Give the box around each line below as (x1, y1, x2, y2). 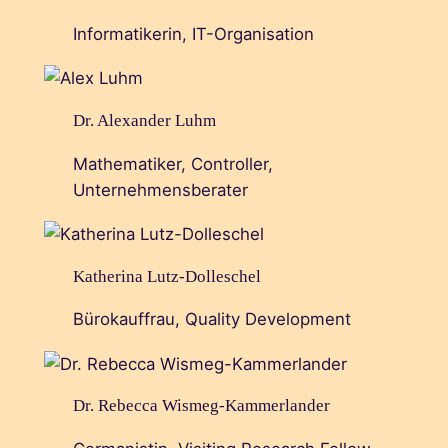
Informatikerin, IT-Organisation (72, 23, 314, 44)
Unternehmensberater (72, 179, 248, 200)
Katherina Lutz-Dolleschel (72, 266, 261, 286)
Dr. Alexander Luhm (72, 110, 216, 130)
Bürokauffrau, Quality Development (72, 309, 351, 330)
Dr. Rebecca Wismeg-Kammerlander (72, 396, 330, 416)
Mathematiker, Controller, (72, 153, 273, 174)
